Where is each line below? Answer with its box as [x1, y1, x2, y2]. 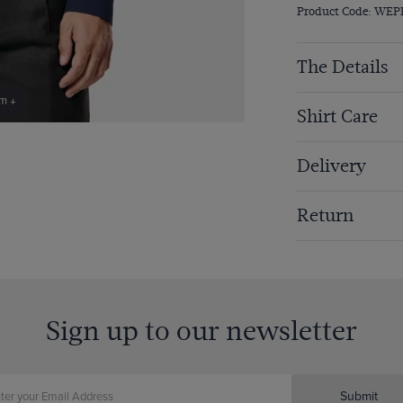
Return [296, 205, 354, 227]
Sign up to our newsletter [46, 315, 357, 347]
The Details [296, 57, 389, 78]
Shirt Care [296, 106, 378, 128]
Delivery [296, 156, 366, 177]
